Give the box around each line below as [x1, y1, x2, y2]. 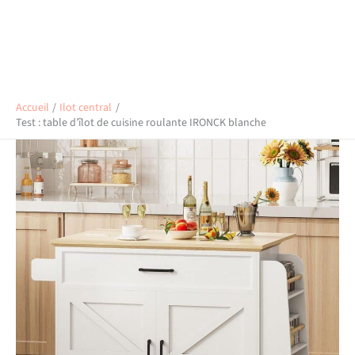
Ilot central [59, 100, 113, 116]
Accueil [16, 100, 49, 116]
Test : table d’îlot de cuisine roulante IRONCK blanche [16, 115, 266, 131]
